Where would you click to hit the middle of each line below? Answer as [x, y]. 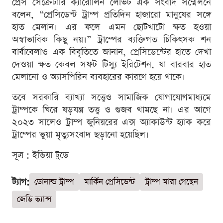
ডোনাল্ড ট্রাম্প [54, 182]
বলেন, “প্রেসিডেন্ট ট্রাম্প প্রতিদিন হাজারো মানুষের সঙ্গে [111, 15]
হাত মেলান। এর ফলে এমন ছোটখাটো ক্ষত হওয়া [111, 27]
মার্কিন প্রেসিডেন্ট [110, 182]
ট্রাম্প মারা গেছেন [171, 182]
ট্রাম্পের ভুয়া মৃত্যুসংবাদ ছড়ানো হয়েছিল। [80, 135]
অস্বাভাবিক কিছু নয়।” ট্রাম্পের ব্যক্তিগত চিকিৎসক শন [111, 40]
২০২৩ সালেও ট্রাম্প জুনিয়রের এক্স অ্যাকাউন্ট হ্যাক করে [111, 122]
